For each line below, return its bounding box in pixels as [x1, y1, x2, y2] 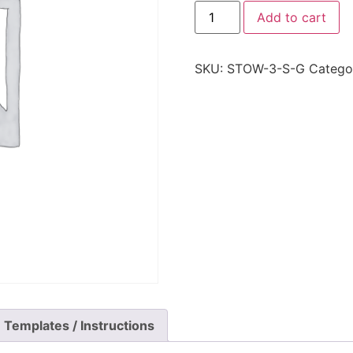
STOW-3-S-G [226, 61, 305, 77]
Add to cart [256, 9, 326, 26]
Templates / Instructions [4, 317, 154, 333]
